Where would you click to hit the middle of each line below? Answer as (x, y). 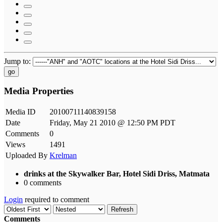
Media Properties (39, 91)
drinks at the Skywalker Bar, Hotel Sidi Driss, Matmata (117, 174)
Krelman (63, 156)
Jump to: (18, 61)
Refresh (122, 210)
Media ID (21, 112)
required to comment (56, 200)
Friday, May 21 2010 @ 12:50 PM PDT (112, 123)
